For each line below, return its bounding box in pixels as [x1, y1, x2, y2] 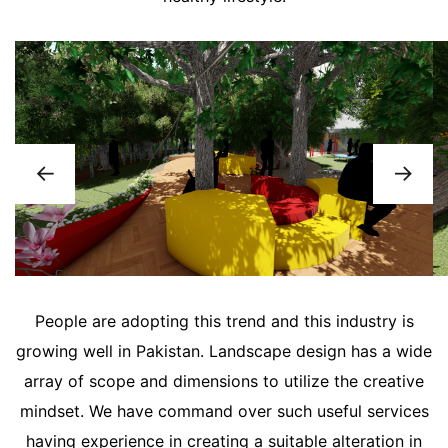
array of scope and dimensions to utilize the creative [24, 371, 424, 392]
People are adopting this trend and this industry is [34, 311, 414, 332]
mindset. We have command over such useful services [19, 401, 429, 422]
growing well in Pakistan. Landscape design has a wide [16, 341, 432, 362]
